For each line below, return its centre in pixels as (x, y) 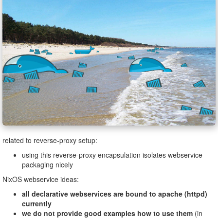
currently (37, 204)
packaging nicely (47, 165)
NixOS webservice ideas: (41, 179)
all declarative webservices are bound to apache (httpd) (115, 194)
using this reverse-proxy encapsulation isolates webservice (112, 155)
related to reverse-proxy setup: (50, 140)
